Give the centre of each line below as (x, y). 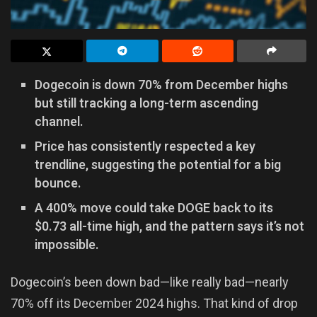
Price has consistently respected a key (145, 146)
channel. (59, 122)
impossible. (67, 245)
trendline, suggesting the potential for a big (158, 165)
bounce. (58, 183)
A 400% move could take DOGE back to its (154, 208)
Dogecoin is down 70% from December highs (162, 85)
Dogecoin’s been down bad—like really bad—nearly (150, 282)
